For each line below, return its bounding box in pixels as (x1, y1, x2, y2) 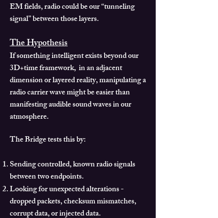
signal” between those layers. (10, 13, 99, 27)
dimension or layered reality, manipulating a (10, 74, 146, 89)
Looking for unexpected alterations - (10, 183, 124, 198)
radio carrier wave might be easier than (10, 86, 130, 101)
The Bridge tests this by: (10, 133, 86, 148)
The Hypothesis (10, 36, 68, 52)
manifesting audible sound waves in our (10, 98, 131, 113)
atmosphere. (10, 110, 49, 125)
